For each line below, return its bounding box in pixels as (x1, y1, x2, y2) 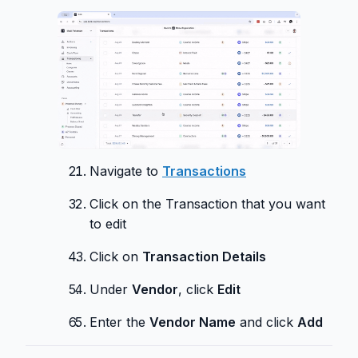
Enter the (89, 314, 149, 331)
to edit (89, 216, 126, 233)
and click (236, 314, 297, 331)
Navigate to (89, 163, 162, 180)
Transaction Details (142, 249, 266, 265)
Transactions (162, 163, 246, 180)
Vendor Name (149, 314, 236, 331)
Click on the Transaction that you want (89, 196, 325, 213)
